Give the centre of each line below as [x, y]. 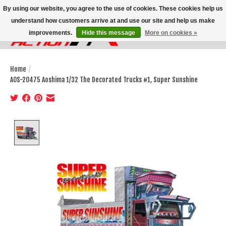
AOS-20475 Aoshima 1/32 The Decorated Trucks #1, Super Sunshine [104, 79]
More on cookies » [171, 33]
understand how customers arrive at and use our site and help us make [113, 21]
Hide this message [108, 33]
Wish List [180, 40]
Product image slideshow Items [95, 125]
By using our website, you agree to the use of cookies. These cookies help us [113, 9]
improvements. [51, 33]
